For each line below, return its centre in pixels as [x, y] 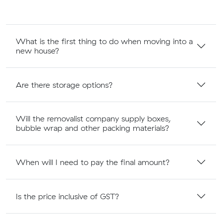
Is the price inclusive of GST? [68, 196]
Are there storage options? [64, 84]
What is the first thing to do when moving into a [104, 41]
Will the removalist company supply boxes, [93, 119]
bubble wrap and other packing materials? [93, 128]
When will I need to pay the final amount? [93, 162]
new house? [38, 51]
